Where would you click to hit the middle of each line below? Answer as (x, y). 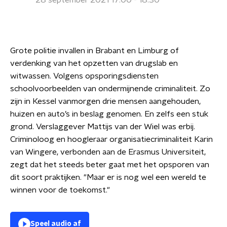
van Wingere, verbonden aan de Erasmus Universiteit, (108, 152)
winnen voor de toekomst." (60, 190)
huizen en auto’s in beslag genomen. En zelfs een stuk (109, 114)
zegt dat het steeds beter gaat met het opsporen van (110, 165)
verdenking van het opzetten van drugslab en (94, 63)
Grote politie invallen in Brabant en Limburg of (94, 51)
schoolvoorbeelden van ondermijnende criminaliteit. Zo (110, 89)
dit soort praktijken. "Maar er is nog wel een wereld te (108, 177)
